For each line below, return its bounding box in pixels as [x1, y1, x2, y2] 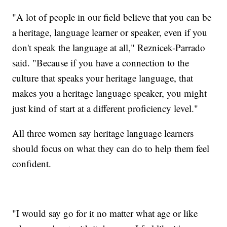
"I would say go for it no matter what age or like [12, 206, 198, 219]
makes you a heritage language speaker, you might [12, 86, 207, 99]
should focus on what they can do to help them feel [12, 141, 210, 155]
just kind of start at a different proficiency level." [12, 101, 199, 115]
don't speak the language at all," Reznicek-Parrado [12, 41, 206, 54]
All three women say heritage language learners [12, 126, 194, 139]
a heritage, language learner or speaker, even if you [12, 25, 208, 39]
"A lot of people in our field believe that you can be [12, 10, 212, 23]
